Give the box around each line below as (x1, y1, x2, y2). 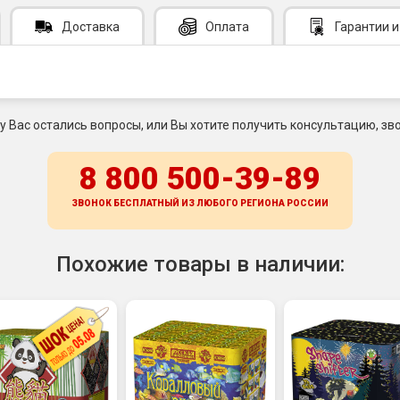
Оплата (205, 19, 249, 34)
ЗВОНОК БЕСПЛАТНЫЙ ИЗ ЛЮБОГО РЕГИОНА (71, 197, 287, 208)
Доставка (62, 19, 120, 34)
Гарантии (335, 19, 389, 34)
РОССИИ (287, 197, 329, 208)
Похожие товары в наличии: (55, 251, 345, 277)
